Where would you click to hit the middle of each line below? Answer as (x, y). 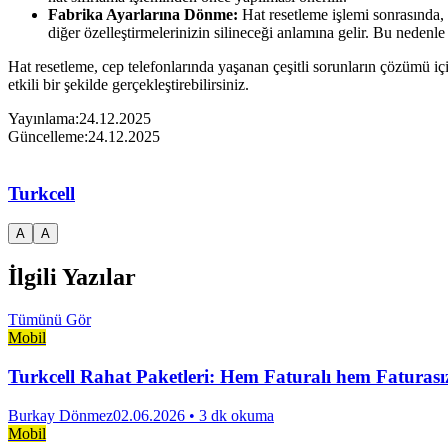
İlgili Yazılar (72, 277)
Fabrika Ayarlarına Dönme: (143, 14)
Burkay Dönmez (60, 415)
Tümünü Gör (49, 320)
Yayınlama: (43, 118)
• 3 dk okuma (229, 415)
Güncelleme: (48, 136)
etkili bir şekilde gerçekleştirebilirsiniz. (128, 84)
